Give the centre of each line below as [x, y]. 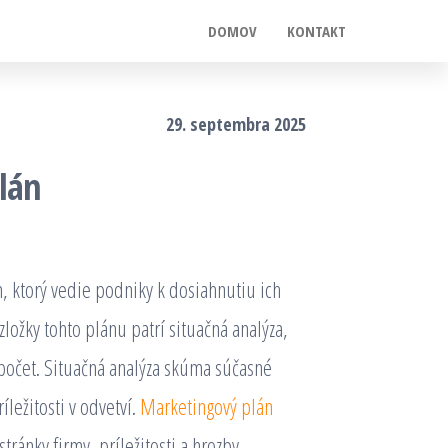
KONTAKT [316, 31]
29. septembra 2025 [236, 124]
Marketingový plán [206, 406]
